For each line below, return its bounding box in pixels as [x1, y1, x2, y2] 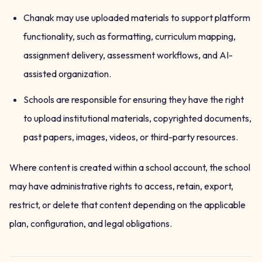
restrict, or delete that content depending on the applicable [9, 199, 246, 211]
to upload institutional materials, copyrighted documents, [23, 112, 251, 124]
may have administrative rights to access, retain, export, [9, 180, 233, 192]
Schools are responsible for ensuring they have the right [23, 94, 244, 105]
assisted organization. [23, 68, 111, 80]
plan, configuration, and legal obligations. [9, 218, 172, 229]
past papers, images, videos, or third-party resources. [23, 131, 238, 143]
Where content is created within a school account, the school [9, 161, 250, 173]
